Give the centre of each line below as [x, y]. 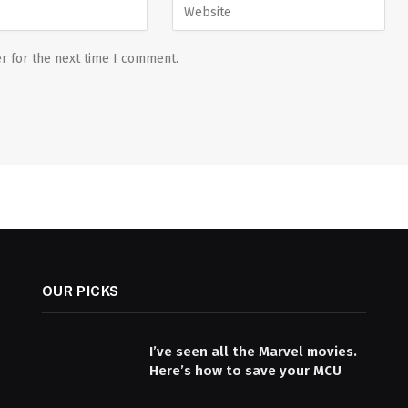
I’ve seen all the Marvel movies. [253, 352]
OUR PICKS [81, 291]
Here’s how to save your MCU [245, 371]
